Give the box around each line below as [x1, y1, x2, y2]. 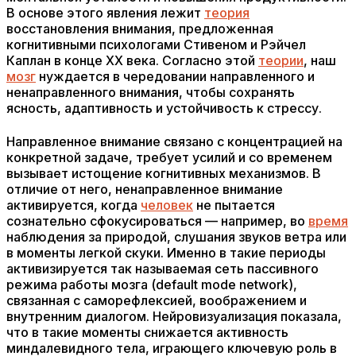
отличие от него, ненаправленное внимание [6, 181, 283, 197]
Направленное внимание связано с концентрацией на [6, 133, 342, 149]
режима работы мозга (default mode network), [6, 277, 297, 292]
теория [204, 5, 250, 21]
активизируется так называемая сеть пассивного [6, 261, 319, 277]
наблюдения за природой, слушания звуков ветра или [6, 229, 346, 245]
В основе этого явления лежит [6, 5, 204, 21]
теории [258, 52, 304, 68]
